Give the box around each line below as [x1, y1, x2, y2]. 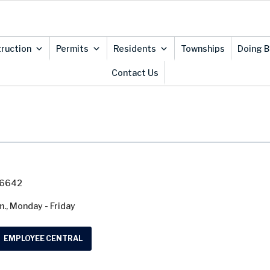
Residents [113, 43, 156, 54]
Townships [180, 43, 225, 54]
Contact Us [111, 67, 159, 78]
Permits [55, 43, 89, 54]
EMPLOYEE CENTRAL [4, 234, 83, 243]
